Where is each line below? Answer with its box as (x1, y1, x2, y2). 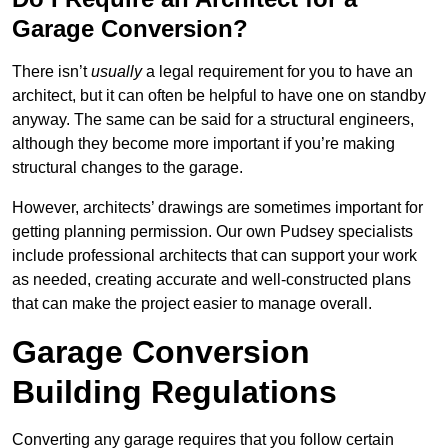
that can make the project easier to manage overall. (12, 295, 372, 313)
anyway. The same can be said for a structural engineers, (12, 111, 414, 129)
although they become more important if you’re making (12, 135, 395, 153)
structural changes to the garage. (12, 159, 243, 177)
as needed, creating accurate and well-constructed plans (12, 271, 411, 289)
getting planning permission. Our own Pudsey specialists (12, 223, 413, 241)
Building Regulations (12, 374, 337, 411)
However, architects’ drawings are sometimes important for (12, 199, 423, 217)
